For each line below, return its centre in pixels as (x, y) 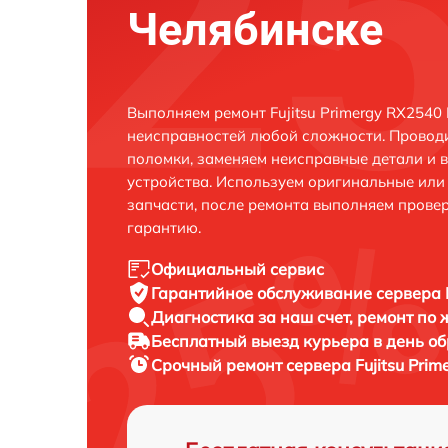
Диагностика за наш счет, (254, 317)
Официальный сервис (237, 269)
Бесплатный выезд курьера (262, 341)
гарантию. (164, 227)
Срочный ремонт (218, 365)
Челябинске (255, 29)
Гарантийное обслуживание (263, 293)
